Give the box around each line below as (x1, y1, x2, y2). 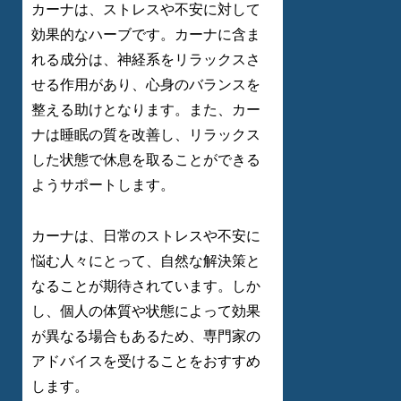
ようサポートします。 (31, 177, 175, 192)
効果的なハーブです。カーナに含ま (31, 27, 260, 42)
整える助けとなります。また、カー (31, 102, 260, 117)
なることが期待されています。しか (31, 277, 260, 294)
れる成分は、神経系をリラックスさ (31, 52, 260, 67)
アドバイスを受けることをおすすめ (31, 353, 260, 369)
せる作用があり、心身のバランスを (31, 77, 260, 92)
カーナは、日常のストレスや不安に (31, 227, 260, 243)
